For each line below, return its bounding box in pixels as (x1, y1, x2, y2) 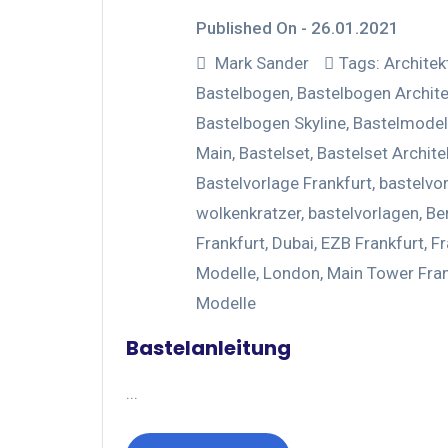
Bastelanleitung (126, 333, 291, 362)
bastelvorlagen (308, 202, 419, 223)
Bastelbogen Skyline (196, 112, 346, 133)
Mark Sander (215, 52, 309, 73)
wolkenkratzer (196, 202, 301, 223)
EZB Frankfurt (321, 232, 424, 253)
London (263, 262, 320, 283)
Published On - (196, 17, 311, 38)
